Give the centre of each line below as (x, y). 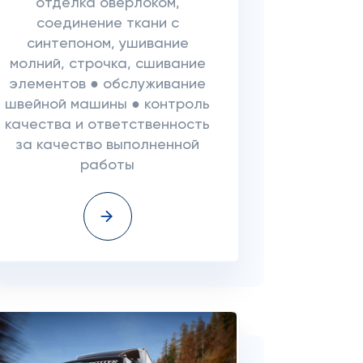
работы (108, 165)
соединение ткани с (107, 23)
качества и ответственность (108, 125)
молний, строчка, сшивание (107, 64)
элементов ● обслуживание (107, 84)
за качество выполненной (108, 145)
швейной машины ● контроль (108, 105)
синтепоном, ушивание (107, 44)
